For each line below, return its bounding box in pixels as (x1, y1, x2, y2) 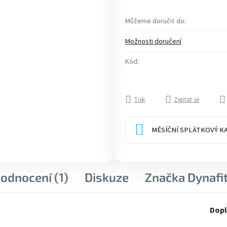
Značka (145, 170, 185, 184)
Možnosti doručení (125, 36, 181, 47)
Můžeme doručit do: (125, 16, 186, 26)
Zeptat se (174, 95, 199, 104)
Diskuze (85, 170, 129, 184)
